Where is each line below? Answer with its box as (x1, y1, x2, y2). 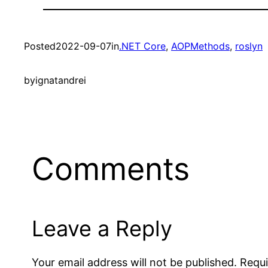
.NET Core (119, 40, 166, 52)
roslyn (235, 40, 263, 52)
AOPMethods (171, 40, 230, 52)
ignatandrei (35, 74, 86, 86)
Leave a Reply (32, 215, 173, 242)
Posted (24, 40, 56, 52)
